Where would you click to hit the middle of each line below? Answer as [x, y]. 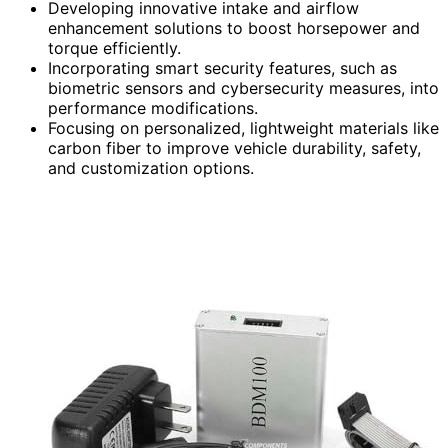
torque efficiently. [114, 48]
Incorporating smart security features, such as [222, 68]
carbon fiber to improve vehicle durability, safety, [234, 148]
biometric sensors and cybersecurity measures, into [243, 88]
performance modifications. [153, 108]
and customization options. [151, 168]
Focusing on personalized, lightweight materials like [243, 128]
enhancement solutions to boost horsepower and [234, 28]
